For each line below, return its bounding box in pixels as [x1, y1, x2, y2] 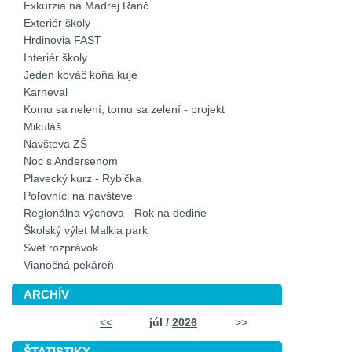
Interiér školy [24, 51, 87, 64]
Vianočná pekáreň [24, 258, 114, 271]
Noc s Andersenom [24, 155, 118, 167]
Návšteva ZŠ [24, 137, 87, 150]
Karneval [24, 86, 68, 98]
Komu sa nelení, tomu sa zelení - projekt [24, 103, 225, 115]
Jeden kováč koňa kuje [24, 68, 137, 81]
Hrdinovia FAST [24, 34, 101, 46]
